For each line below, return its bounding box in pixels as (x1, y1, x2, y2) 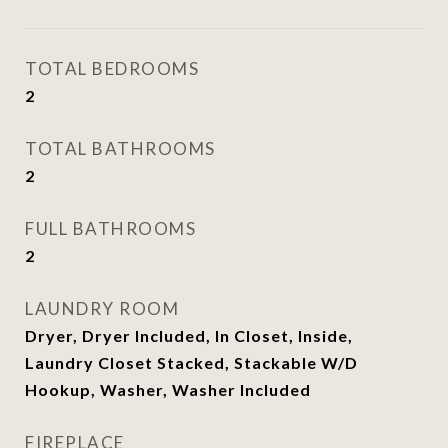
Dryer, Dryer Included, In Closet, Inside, (25, 326, 353, 345)
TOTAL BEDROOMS (25, 58, 199, 79)
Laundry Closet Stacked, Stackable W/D (25, 353, 358, 372)
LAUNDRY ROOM (25, 298, 179, 319)
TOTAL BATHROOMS (25, 138, 216, 159)
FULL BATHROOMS (25, 218, 196, 239)
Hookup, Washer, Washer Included (25, 380, 311, 399)
